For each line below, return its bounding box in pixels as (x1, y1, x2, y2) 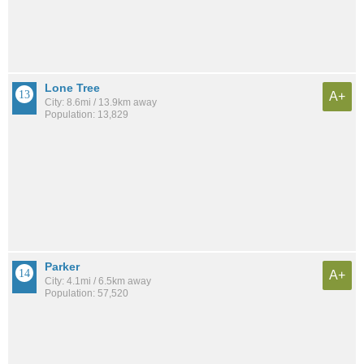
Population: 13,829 (45, 108, 128, 120)
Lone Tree (45, 80, 100, 94)
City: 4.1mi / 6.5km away (45, 275, 151, 288)
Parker (45, 260, 80, 274)
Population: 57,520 (45, 288, 128, 300)
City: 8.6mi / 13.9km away (45, 96, 157, 108)
